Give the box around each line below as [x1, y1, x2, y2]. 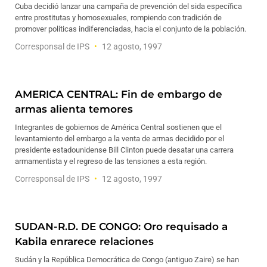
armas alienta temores [15, 103, 133, 115]
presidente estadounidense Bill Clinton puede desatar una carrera [15, 145, 234, 154]
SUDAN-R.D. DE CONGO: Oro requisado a [15, 221, 228, 232]
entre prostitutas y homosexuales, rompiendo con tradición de [15, 13, 222, 22]
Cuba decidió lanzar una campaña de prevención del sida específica [15, 2, 242, 11]
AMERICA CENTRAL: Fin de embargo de [15, 88, 222, 100]
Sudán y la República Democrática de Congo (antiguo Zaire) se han [15, 255, 239, 264]
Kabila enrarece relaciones [15, 235, 154, 247]
